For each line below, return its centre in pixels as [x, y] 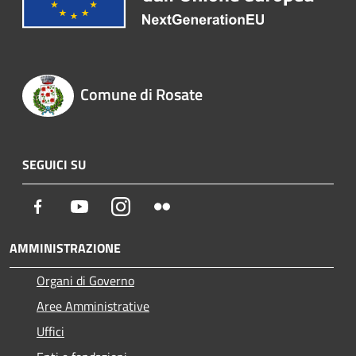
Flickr [186, 205]
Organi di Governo [85, 280]
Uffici [50, 331]
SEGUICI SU [54, 164]
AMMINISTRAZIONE [65, 248]
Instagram [157, 205]
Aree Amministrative [93, 306]
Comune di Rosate [141, 95]
